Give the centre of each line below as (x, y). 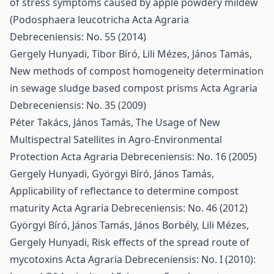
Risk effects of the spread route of (171, 242)
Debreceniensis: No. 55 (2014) (78, 37)
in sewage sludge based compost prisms (105, 88)
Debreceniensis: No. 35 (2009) (78, 105)
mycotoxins (38, 259)
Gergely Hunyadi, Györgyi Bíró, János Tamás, (112, 174)
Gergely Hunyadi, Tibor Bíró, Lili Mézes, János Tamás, (131, 54)
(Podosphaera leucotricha (71, 20)
